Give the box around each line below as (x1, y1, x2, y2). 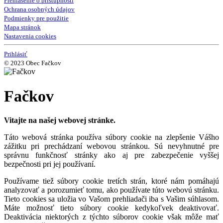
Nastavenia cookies (4, 32, 56, 40)
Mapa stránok (4, 23, 41, 31)
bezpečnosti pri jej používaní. (4, 159, 96, 168)
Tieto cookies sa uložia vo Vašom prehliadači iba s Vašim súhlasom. (4, 194, 219, 203)
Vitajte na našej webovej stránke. (4, 115, 115, 124)
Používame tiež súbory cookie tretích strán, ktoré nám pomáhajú (4, 176, 219, 185)
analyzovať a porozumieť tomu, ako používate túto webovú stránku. (4, 185, 219, 194)
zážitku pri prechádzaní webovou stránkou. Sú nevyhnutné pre (4, 141, 219, 150)
